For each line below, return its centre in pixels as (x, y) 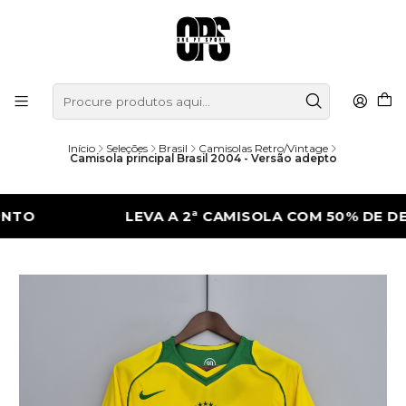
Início (81, 149)
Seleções (126, 149)
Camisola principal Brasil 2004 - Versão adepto (203, 159)
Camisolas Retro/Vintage (263, 149)
